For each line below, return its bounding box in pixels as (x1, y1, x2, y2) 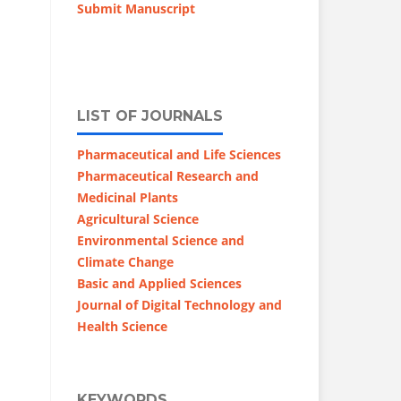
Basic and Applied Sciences (77, 274, 242, 292)
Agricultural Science (77, 209, 199, 227)
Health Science (77, 317, 167, 335)
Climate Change (77, 252, 174, 270)
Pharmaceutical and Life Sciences (77, 145, 281, 163)
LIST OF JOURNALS (77, 107, 223, 124)
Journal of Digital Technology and (77, 295, 282, 313)
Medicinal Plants (77, 188, 178, 206)
